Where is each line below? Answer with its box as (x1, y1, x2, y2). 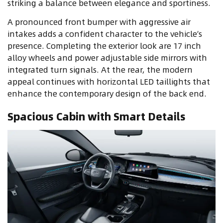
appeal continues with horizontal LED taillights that (7, 75, 210, 88)
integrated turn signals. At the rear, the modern (7, 63, 193, 76)
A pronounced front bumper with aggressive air (7, 15, 191, 28)
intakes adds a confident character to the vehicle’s (7, 27, 202, 40)
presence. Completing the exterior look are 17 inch (7, 39, 201, 52)
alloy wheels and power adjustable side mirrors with (7, 51, 207, 64)
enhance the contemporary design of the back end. (7, 87, 207, 100)
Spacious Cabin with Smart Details (7, 108, 186, 125)
